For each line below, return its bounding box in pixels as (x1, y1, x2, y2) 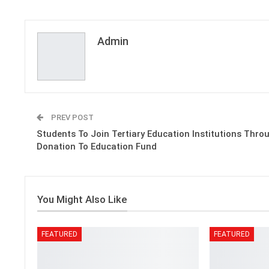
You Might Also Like (37, 193, 127, 205)
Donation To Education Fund (37, 141, 157, 152)
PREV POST (49, 112, 94, 122)
